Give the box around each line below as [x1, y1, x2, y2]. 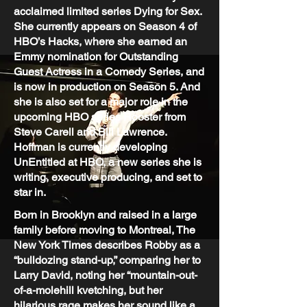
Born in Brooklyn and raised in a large [14, 208, 197, 221]
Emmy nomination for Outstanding [14, 50, 178, 63]
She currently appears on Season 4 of [14, 20, 197, 33]
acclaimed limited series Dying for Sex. [14, 5, 201, 18]
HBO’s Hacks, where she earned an [14, 35, 187, 48]
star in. [14, 186, 46, 199]
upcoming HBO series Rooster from [14, 110, 186, 123]
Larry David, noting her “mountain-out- [14, 269, 197, 282]
